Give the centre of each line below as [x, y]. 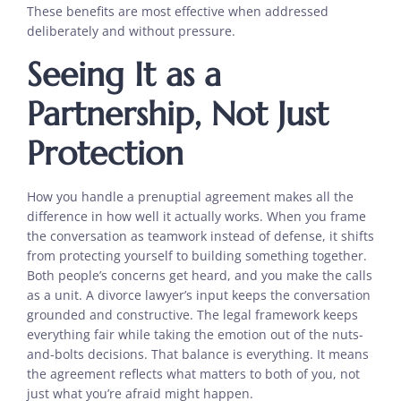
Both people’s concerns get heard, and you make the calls [200, 275]
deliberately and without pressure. [133, 30]
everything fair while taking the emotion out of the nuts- [195, 334]
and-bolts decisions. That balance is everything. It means [198, 354]
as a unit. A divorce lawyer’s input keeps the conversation [199, 294]
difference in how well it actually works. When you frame [196, 216]
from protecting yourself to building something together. [197, 255]
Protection [105, 153]
